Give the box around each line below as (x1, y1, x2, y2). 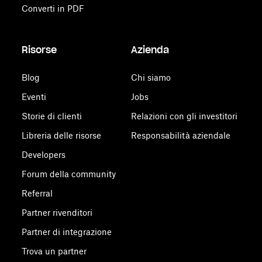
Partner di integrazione (22, 227, 112, 237)
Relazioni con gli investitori (130, 111, 237, 121)
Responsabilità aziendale (130, 130, 230, 140)
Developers (22, 150, 66, 160)
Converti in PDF (22, 4, 85, 13)
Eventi (22, 92, 47, 102)
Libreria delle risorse (22, 130, 102, 140)
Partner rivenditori (22, 208, 93, 218)
